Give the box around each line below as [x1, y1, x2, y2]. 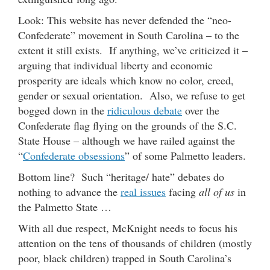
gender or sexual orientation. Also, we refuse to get [18, 87, 245, 102]
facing [166, 184, 199, 199]
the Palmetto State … [18, 199, 111, 214]
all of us [199, 184, 234, 199]
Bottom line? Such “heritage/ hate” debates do [18, 169, 224, 184]
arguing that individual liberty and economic [18, 57, 213, 72]
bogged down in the [18, 102, 107, 118]
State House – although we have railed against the [18, 133, 235, 148]
